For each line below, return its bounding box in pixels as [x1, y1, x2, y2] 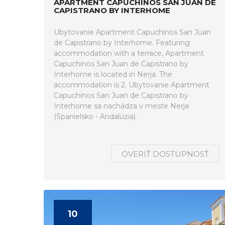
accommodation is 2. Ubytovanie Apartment [54, 80, 209, 89]
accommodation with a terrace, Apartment [54, 49, 204, 58]
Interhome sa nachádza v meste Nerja [54, 101, 189, 110]
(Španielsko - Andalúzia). [54, 112, 137, 121]
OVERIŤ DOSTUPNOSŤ [122, 149, 209, 159]
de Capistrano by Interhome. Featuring [54, 38, 190, 47]
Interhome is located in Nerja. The [54, 70, 172, 79]
